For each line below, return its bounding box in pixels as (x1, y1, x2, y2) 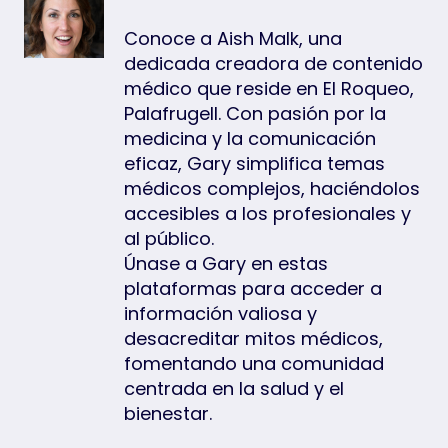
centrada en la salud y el (124, 375, 344, 401)
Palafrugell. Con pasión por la (124, 100, 386, 126)
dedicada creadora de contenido (124, 50, 423, 76)
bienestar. (124, 400, 212, 426)
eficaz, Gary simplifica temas (124, 150, 385, 176)
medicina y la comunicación (124, 125, 376, 151)
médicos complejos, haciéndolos (124, 175, 420, 201)
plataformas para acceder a (124, 275, 382, 301)
